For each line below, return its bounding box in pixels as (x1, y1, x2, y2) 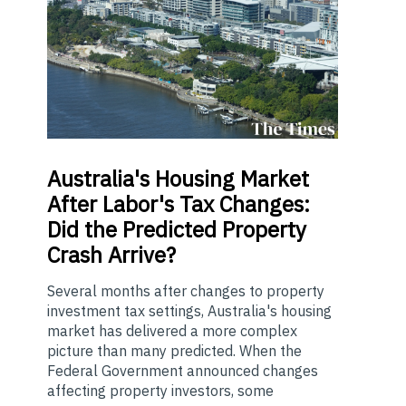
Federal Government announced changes (47, 362, 318, 381)
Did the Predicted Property (47, 215, 306, 245)
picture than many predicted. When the (47, 342, 302, 361)
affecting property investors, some (47, 382, 274, 401)
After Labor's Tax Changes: (47, 189, 310, 219)
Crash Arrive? (47, 240, 176, 270)
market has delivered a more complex (47, 322, 297, 341)
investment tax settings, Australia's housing (47, 302, 332, 321)
